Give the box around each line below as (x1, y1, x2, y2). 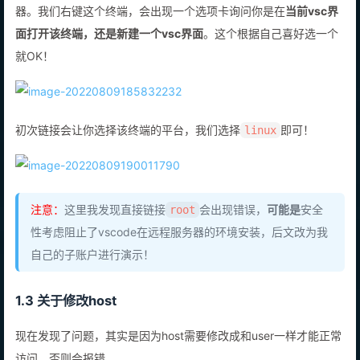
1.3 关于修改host (15, 309, 117, 326)
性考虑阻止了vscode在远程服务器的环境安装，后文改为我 (31, 242, 328, 256)
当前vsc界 (285, 21, 338, 35)
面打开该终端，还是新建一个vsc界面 (15, 43, 203, 58)
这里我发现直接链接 (64, 219, 166, 234)
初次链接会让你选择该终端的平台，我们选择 (15, 140, 240, 154)
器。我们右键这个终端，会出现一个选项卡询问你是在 (15, 21, 285, 35)
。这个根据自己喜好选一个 (203, 43, 338, 58)
